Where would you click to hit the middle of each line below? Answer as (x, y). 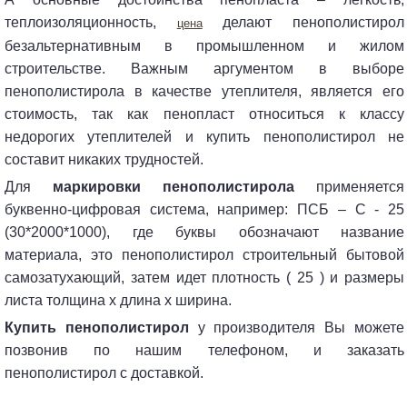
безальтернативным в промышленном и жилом (204, 45)
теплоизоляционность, (91, 22)
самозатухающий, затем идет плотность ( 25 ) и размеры (204, 277)
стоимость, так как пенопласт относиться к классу (204, 114)
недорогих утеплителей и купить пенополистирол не (204, 136)
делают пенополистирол (303, 22)
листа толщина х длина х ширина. (118, 300)
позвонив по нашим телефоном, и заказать (204, 350)
